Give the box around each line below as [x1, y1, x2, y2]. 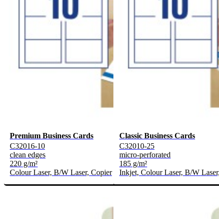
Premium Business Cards [10, 131, 93, 140]
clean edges [10, 151, 45, 159]
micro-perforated [119, 151, 171, 159]
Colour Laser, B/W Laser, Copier [10, 168, 112, 177]
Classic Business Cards [119, 131, 195, 140]
